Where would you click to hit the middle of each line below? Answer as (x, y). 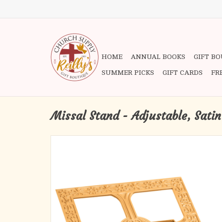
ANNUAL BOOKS (158, 57)
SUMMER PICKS (128, 73)
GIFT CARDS (183, 73)
